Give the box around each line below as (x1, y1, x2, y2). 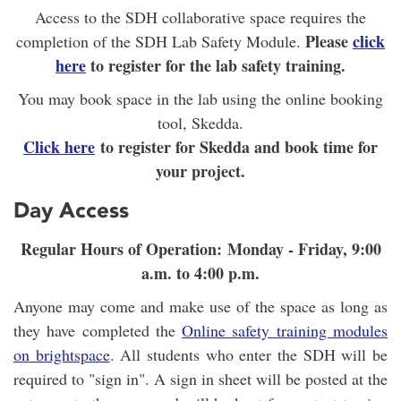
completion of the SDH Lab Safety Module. (16, 30, 305, 52)
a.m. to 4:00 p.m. (141, 260, 260, 285)
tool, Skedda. (158, 112, 243, 133)
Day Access (13, 196, 129, 223)
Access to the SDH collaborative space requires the (35, 6, 366, 28)
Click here (23, 135, 95, 158)
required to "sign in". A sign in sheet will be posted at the (13, 367, 388, 389)
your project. (156, 159, 245, 183)
